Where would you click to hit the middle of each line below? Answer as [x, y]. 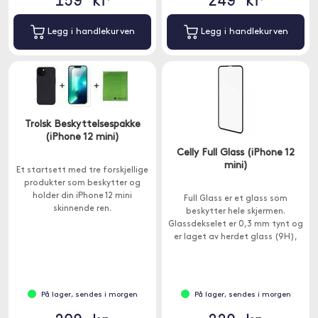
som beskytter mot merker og [236, 250]
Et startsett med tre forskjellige [82, 170]
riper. [236, 263]
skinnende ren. [82, 209]
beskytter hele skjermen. [236, 212]
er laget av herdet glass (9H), [236, 237]
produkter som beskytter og [82, 183]
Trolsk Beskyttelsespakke [82, 125]
